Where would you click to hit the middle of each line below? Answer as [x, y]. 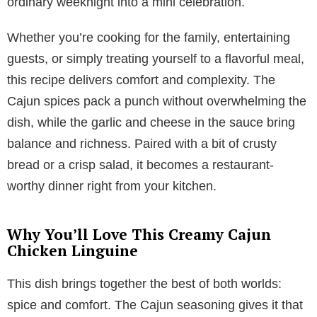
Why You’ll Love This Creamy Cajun [139, 234]
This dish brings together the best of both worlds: [144, 283]
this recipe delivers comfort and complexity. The [141, 80]
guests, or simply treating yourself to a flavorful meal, [156, 58]
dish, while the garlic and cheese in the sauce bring [151, 122]
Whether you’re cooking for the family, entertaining [149, 37]
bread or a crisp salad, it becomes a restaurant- [140, 165]
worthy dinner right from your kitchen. [112, 186]
